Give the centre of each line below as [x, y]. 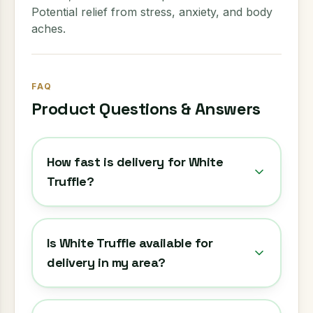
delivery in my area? [107, 262]
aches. [49, 29]
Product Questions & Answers [146, 109]
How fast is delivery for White [135, 162]
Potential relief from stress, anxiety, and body [152, 12]
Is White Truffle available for [130, 243]
